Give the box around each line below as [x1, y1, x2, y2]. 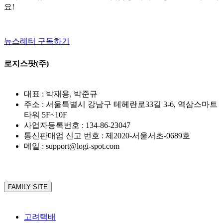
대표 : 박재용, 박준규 [24, 90, 98, 99]
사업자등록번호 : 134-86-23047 [24, 121, 130, 130]
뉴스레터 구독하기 [4, 37, 70, 46]
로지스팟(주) [4, 59, 49, 68]
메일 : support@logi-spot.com [24, 142, 119, 151]
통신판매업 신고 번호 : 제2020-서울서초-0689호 [24, 131, 190, 140]
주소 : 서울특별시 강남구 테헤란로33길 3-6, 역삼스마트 [24, 100, 218, 109]
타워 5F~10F [24, 111, 67, 119]
